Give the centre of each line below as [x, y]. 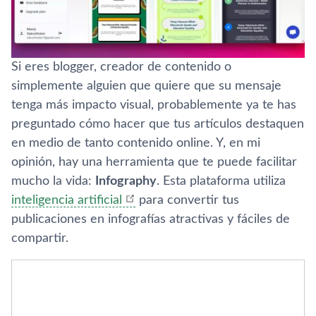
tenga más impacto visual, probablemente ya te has [154, 105]
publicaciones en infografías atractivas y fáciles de [151, 219]
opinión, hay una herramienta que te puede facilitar [154, 162]
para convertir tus [187, 200]
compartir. [40, 238]
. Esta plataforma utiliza [221, 181]
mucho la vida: [53, 181]
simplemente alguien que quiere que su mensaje [146, 86]
